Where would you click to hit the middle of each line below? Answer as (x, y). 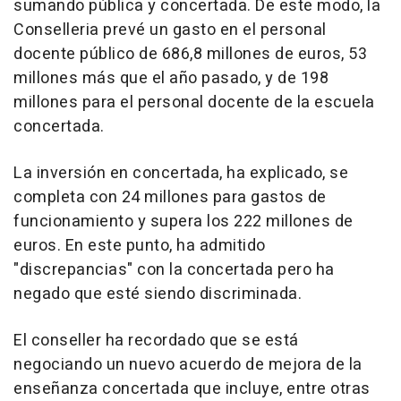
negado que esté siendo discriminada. (158, 294)
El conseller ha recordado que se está (156, 340)
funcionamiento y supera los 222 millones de (183, 221)
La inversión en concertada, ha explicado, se (181, 173)
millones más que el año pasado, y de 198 (171, 78)
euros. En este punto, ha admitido (140, 245)
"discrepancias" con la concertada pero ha (174, 269)
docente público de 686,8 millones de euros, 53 (190, 54)
